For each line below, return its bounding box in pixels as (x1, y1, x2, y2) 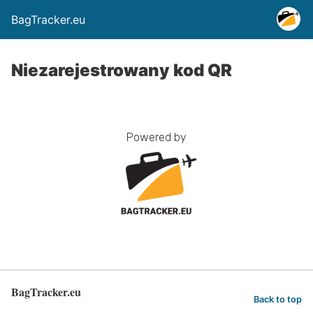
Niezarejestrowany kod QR (11, 60, 232, 80)
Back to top (254, 293, 302, 305)
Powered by (126, 131, 187, 144)
